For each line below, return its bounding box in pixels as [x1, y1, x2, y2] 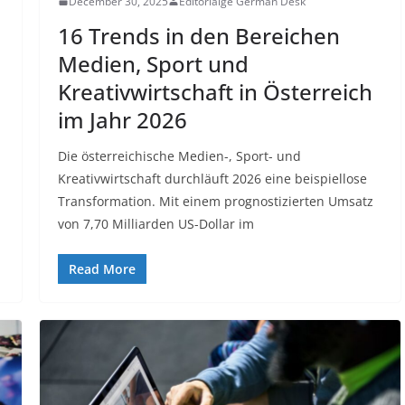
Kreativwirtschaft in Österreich [57, 76, 372, 107]
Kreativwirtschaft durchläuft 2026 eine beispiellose [57, 169, 367, 187]
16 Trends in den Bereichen [57, 20, 340, 51]
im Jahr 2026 [57, 104, 187, 135]
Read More [68, 259, 136, 278]
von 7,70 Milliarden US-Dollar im [57, 214, 254, 232]
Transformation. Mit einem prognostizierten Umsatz [57, 192, 373, 210]
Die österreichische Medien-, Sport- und [57, 146, 301, 165]
